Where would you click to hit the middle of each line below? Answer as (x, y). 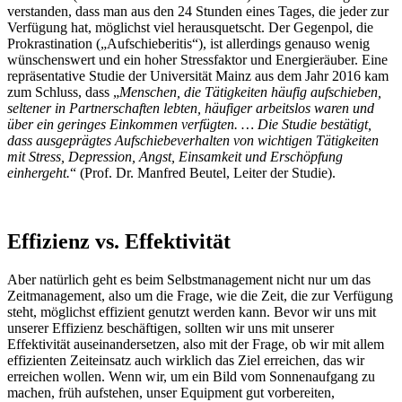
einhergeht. (39, 173)
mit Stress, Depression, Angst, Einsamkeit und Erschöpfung (175, 157)
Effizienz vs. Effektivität (119, 242)
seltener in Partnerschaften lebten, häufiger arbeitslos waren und (191, 109)
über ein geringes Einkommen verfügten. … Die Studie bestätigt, (189, 125)
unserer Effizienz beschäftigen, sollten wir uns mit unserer (170, 328)
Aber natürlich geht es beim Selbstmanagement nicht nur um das (189, 280)
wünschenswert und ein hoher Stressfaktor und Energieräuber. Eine (197, 60)
